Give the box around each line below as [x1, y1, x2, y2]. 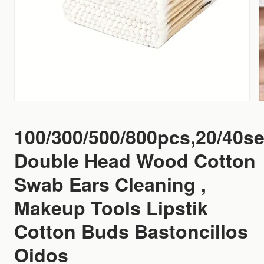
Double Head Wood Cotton [14, 147, 256, 174]
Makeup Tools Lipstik [14, 194, 208, 221]
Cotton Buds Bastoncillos [14, 217, 248, 245]
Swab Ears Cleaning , [14, 170, 206, 197]
